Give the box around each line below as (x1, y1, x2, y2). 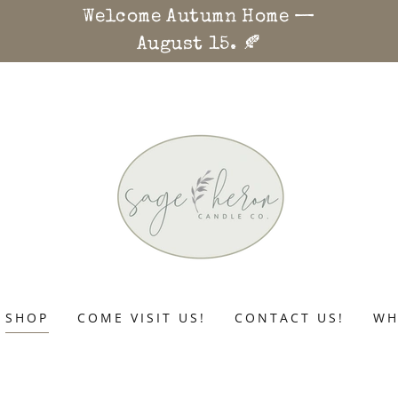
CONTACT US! (234, 309, 345, 326)
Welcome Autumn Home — (83, 8, 315, 27)
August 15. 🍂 (136, 36, 262, 54)
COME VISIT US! (77, 309, 206, 326)
